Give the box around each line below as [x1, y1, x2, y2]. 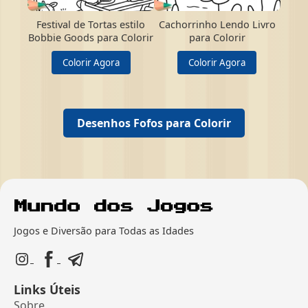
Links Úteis [14, 280, 80, 298]
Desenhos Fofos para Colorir [77, 115, 231, 131]
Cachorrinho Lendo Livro [158, 17, 276, 31]
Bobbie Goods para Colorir [28, 30, 154, 44]
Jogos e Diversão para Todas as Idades [14, 223, 194, 237]
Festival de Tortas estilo [36, 17, 146, 31]
